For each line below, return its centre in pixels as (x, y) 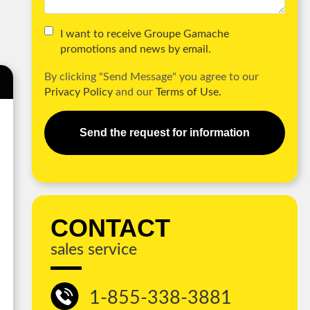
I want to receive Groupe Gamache (144, 34)
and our (134, 92)
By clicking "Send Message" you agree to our (151, 76)
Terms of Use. (188, 92)
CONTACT (110, 228)
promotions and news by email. (135, 49)
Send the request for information (164, 132)
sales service (93, 250)
